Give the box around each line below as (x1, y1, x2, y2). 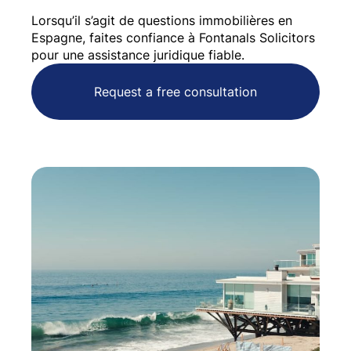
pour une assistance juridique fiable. (31, 46, 244, 63)
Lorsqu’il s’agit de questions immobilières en (31, 12, 292, 28)
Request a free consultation (94, 83, 257, 100)
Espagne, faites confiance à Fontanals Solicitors (31, 29, 315, 45)
